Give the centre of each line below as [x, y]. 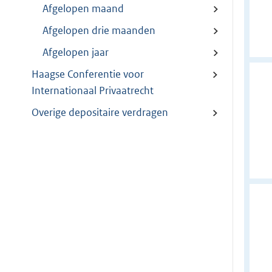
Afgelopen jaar [76, 52]
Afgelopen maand [83, 8]
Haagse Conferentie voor [88, 74]
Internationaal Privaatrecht [93, 90]
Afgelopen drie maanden [99, 30]
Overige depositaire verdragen [100, 112]
